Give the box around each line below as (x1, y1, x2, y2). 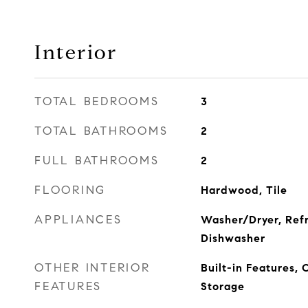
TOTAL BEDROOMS (34, 94, 159, 109)
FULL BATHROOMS (34, 153, 159, 168)
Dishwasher (200, 232, 265, 245)
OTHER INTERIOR (34, 261, 151, 275)
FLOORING (34, 183, 106, 197)
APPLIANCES (34, 212, 122, 227)
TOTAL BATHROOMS (34, 124, 168, 138)
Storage (200, 280, 245, 293)
